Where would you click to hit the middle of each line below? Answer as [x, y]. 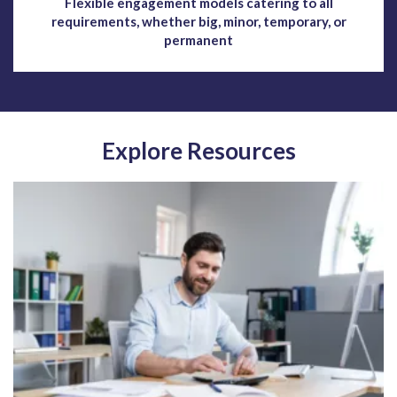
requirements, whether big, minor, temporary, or [198, 21]
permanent [198, 39]
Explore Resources [198, 150]
